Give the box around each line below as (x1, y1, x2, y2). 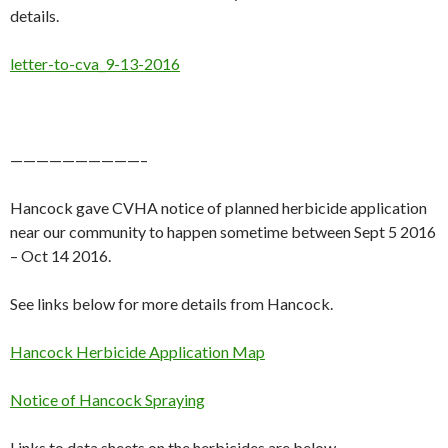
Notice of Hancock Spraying (10, 390, 205, 410)
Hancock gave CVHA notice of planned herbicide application (10, 198, 427, 218)
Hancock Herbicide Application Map (10, 342, 265, 362)
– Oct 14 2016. (10, 246, 111, 266)
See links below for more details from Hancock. (10, 294, 333, 314)
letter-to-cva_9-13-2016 (10, 54, 180, 74)
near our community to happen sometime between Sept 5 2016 (10, 222, 436, 242)
